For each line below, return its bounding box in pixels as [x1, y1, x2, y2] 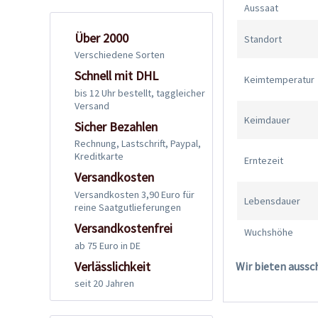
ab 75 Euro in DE [75, 238, 141, 252]
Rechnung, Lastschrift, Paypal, [75, 137, 201, 150]
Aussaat [244, 1, 279, 15]
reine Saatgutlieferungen [75, 200, 181, 214]
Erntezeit [244, 154, 284, 168]
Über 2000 [75, 29, 128, 46]
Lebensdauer [244, 194, 301, 208]
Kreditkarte [75, 150, 124, 163]
